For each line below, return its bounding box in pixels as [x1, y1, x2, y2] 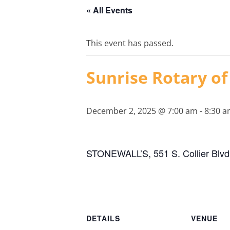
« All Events [86, 4, 132, 16]
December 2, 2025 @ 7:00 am [86, 105, 198, 117]
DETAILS [86, 213, 120, 223]
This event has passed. [86, 37, 174, 49]
